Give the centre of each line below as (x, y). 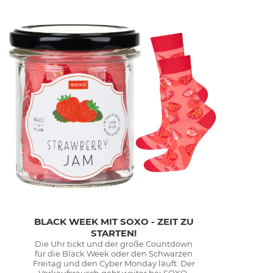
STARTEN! (114, 233)
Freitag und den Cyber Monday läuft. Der (114, 264)
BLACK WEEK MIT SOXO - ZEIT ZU (114, 222)
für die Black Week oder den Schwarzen (114, 254)
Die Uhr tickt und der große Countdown (114, 244)
